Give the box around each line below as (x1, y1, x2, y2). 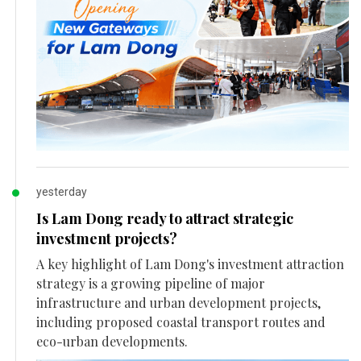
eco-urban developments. (36, 333, 188, 351)
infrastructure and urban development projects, (36, 294, 321, 312)
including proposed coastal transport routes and (36, 313, 326, 331)
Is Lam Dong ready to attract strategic (36, 209, 293, 229)
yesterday (36, 185, 87, 199)
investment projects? (36, 229, 177, 249)
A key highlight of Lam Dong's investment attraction (36, 255, 344, 273)
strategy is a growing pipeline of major (36, 275, 265, 293)
